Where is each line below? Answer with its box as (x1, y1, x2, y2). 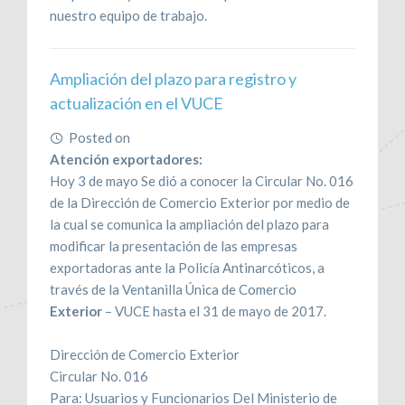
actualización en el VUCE (50, 92, 223, 113)
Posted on (69, 128, 133, 146)
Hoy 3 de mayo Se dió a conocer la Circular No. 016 (50, 172, 353, 189)
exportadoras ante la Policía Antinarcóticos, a (50, 259, 325, 276)
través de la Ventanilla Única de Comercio (50, 280, 297, 297)
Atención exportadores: (50, 150, 202, 167)
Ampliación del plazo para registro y (50, 68, 297, 89)
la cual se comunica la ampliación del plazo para (50, 215, 329, 232)
